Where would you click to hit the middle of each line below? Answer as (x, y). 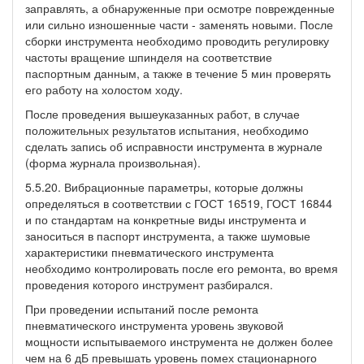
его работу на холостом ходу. (104, 89)
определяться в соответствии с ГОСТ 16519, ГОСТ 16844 (179, 203)
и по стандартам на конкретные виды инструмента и (166, 219)
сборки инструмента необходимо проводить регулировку (177, 40)
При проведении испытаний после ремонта (142, 308)
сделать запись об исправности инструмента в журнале (174, 146)
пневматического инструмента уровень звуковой (154, 325)
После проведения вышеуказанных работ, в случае (162, 113)
